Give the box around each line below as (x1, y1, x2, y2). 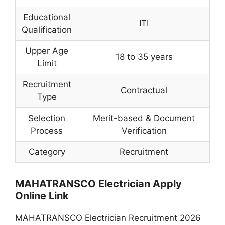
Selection (28, 113, 65, 124)
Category (28, 147, 65, 157)
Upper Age (25, 46, 68, 56)
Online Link (15, 190, 69, 202)
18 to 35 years (115, 52, 173, 62)
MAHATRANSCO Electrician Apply (15, 178, 182, 190)
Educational (23, 12, 70, 23)
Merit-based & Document (93, 113, 195, 124)
